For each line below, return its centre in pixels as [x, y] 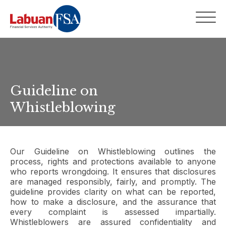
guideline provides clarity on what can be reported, [113, 192]
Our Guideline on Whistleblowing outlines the [113, 151]
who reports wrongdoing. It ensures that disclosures [113, 172]
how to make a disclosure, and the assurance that [113, 202]
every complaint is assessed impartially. [113, 212]
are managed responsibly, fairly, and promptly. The [113, 182]
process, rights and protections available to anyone [113, 161]
